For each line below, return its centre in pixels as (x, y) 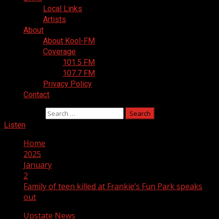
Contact (36, 95)
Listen (15, 125)
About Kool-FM (69, 41)
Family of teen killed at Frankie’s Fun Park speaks (113, 186)
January (38, 165)
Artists (55, 19)
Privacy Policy (67, 84)
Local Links (63, 9)
